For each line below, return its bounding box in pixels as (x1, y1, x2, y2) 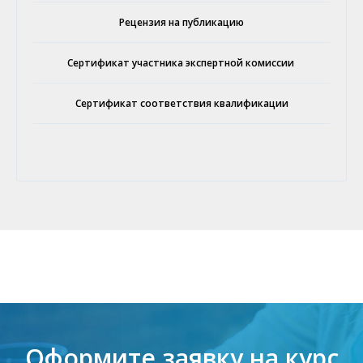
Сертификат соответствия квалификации (75, 96, 288, 110)
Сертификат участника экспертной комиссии (66, 55, 297, 70)
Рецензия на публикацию (119, 15, 244, 29)
